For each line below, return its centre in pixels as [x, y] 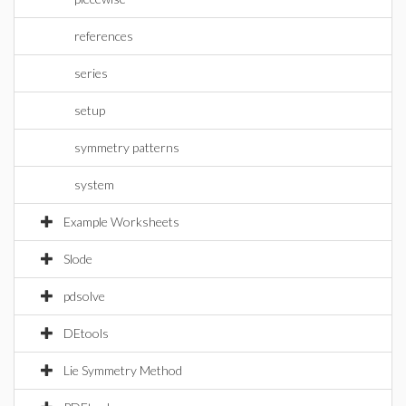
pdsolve [84, 296]
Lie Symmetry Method [123, 370]
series [91, 73]
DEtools [86, 333]
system [94, 184]
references [104, 36]
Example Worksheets [121, 222]
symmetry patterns [127, 147]
